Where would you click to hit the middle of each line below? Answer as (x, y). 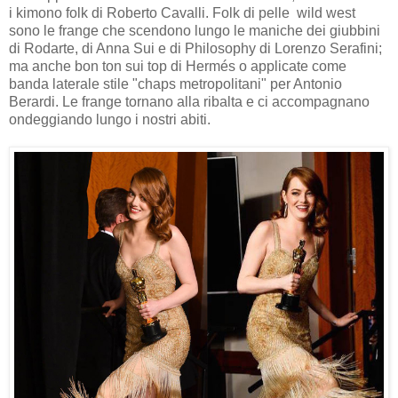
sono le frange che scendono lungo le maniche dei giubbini (195, 31)
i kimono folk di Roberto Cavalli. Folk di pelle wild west (182, 13)
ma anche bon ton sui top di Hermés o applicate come (178, 67)
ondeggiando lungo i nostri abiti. (110, 120)
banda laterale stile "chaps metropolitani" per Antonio (175, 84)
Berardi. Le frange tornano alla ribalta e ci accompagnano (189, 102)
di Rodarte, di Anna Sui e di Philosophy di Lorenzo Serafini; (195, 49)
